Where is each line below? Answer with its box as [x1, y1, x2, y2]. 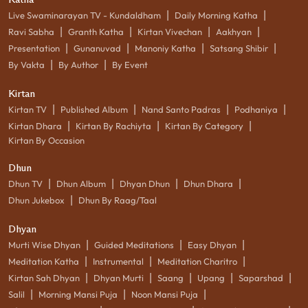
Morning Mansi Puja [38, 288, 118, 300]
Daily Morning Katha [175, 9, 258, 21]
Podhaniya [234, 103, 278, 115]
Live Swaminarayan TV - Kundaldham [8, 9, 161, 21]
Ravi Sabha [8, 25, 54, 37]
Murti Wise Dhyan [8, 239, 80, 250]
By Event [112, 58, 148, 70]
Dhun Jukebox [8, 194, 65, 206]
